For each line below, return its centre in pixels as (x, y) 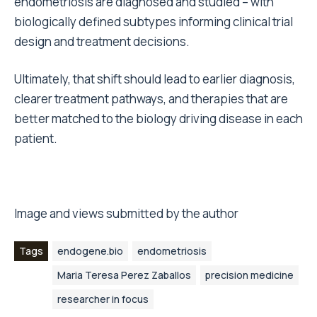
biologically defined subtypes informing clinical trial (154, 22)
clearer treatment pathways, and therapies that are (151, 99)
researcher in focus (103, 299)
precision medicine (249, 275)
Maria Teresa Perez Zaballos (124, 275)
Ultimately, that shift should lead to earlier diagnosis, (155, 79)
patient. (36, 139)
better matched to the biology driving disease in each (158, 119)
